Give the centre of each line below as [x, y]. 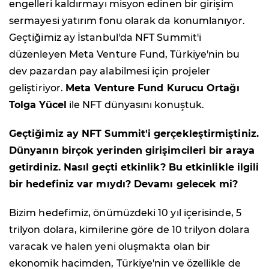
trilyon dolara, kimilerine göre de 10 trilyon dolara [130, 229]
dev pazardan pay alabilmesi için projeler [110, 71]
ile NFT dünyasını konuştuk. [135, 104]
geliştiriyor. [38, 88]
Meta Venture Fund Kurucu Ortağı [153, 88]
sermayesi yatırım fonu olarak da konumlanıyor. [127, 20]
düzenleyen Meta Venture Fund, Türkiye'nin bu [125, 54]
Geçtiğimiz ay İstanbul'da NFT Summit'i [105, 37]
